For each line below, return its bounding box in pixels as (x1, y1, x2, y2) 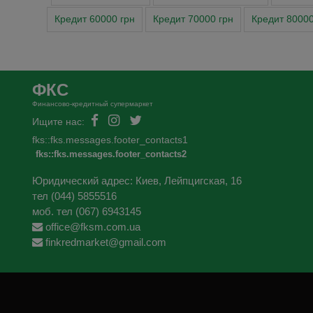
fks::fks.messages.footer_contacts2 (36, 149, 187, 160)
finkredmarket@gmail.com (43, 236, 167, 249)
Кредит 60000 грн (54, 14, 135, 25)
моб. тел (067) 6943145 (32, 205, 142, 218)
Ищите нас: (32, 116, 85, 128)
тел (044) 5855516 (32, 190, 117, 203)
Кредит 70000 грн (153, 14, 233, 25)
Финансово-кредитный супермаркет (32, 100, 154, 108)
